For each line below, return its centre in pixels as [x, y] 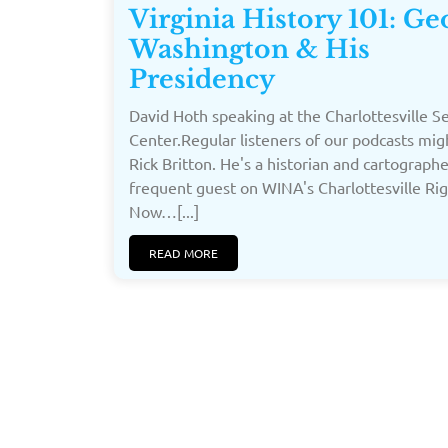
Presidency [202, 79]
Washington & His [249, 49]
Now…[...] [164, 210]
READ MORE [183, 252]
